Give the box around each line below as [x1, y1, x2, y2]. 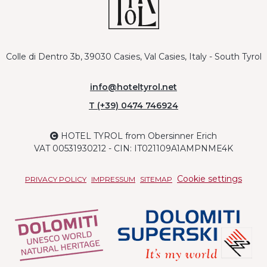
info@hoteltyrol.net [90, 82, 177, 93]
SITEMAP [140, 175, 172, 184]
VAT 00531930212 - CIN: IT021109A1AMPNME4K [34, 143, 233, 154]
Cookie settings [177, 173, 242, 185]
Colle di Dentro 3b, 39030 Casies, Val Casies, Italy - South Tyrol [5, 51, 262, 63]
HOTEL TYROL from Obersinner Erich [58, 131, 217, 142]
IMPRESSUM [91, 175, 135, 184]
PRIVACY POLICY [25, 175, 86, 184]
